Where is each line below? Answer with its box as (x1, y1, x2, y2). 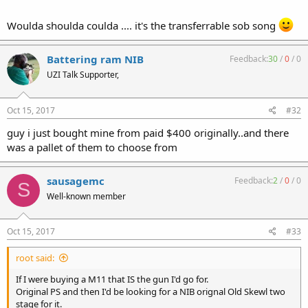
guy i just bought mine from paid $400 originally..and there (7, 125, 289, 140)
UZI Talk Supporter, (47, 69, 119, 80)
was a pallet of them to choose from (7, 140, 177, 154)
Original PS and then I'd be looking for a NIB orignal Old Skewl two (16, 285, 285, 298)
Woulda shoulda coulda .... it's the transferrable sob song (7, 19, 278, 32)
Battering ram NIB (47, 52, 144, 66)
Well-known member (47, 190, 126, 202)
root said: (16, 252, 54, 264)
